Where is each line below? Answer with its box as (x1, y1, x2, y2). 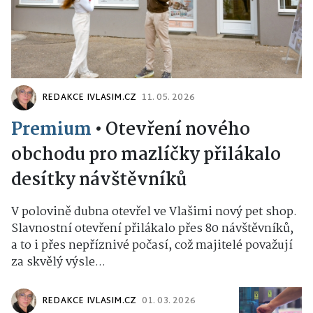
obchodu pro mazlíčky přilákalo (11, 141, 281, 169)
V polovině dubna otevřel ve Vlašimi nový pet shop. (11, 203, 297, 221)
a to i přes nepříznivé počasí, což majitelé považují (11, 236, 293, 255)
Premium (11, 116, 92, 144)
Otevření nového (105, 116, 250, 144)
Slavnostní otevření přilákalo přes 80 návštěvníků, (11, 219, 293, 238)
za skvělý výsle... (11, 253, 105, 272)
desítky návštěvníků (11, 166, 187, 194)
